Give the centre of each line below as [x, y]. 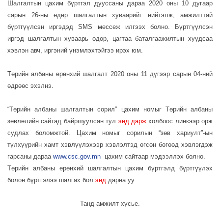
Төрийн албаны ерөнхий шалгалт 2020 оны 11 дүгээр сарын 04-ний [110, 74]
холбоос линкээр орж [179, 121]
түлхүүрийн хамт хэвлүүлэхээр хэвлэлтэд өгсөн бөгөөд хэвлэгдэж [110, 145]
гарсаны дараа [30, 157]
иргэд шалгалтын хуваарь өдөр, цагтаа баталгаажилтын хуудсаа [110, 39]
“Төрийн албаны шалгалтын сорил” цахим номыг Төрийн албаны [110, 110]
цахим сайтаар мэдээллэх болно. [153, 157]
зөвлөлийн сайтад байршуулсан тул [63, 121]
